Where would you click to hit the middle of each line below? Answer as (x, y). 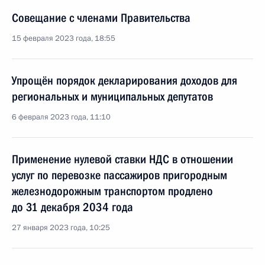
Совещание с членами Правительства (101, 18)
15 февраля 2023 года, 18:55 (64, 38)
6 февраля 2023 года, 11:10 (61, 117)
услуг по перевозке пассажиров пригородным (119, 175)
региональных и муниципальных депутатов (112, 96)
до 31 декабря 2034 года (72, 207)
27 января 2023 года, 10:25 (61, 228)
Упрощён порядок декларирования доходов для (125, 80)
